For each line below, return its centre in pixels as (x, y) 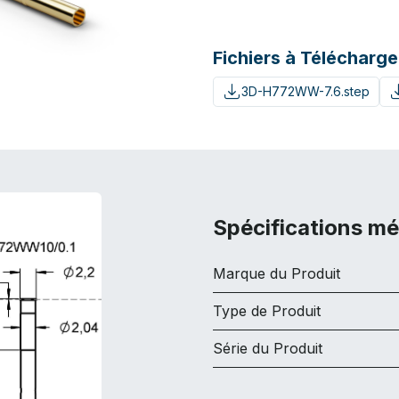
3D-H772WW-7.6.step (305, 92)
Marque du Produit (277, 273)
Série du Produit (268, 348)
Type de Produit (267, 310)
